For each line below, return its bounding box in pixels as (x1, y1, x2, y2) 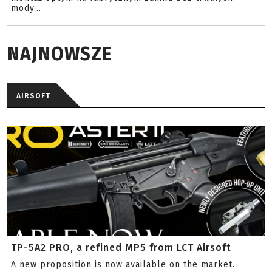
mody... (11, 2, 41, 13)
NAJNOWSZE (7, 42, 112, 65)
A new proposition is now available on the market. (11, 259, 235, 270)
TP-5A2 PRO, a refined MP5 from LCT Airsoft (11, 241, 231, 253)
